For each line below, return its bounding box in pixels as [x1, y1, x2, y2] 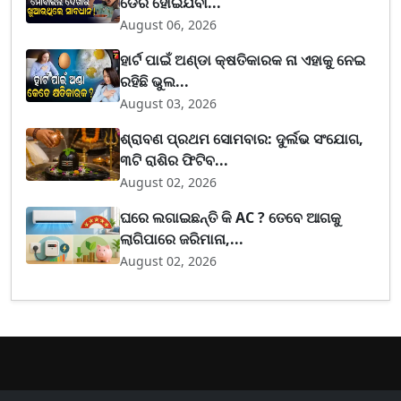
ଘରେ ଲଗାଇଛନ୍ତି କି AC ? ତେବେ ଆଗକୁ [120, 207, 342, 227]
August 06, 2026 [120, 15, 218, 33]
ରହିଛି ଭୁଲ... [120, 71, 190, 91]
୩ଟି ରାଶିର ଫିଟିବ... [120, 149, 229, 170]
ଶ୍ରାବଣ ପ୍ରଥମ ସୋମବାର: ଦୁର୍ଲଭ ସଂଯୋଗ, [120, 128, 364, 149]
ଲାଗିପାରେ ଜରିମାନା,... [120, 228, 244, 249]
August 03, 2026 [120, 94, 218, 112]
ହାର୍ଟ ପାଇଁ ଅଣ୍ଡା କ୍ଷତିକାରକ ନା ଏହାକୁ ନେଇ [120, 49, 366, 70]
